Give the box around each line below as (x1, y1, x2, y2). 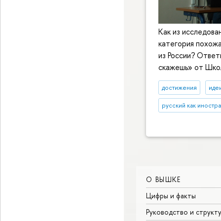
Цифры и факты (146, 190, 196, 200)
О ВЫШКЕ (146, 174, 181, 184)
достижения (162, 83, 197, 92)
